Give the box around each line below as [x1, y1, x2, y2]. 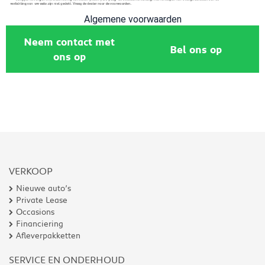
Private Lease [16, 195, 67, 206]
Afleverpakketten [16, 230, 80, 241]
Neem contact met [24, 35, 115, 49]
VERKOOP [9, 164, 53, 177]
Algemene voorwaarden [83, 14, 182, 25]
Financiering [16, 218, 63, 230]
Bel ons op [170, 42, 222, 56]
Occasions [16, 206, 54, 218]
